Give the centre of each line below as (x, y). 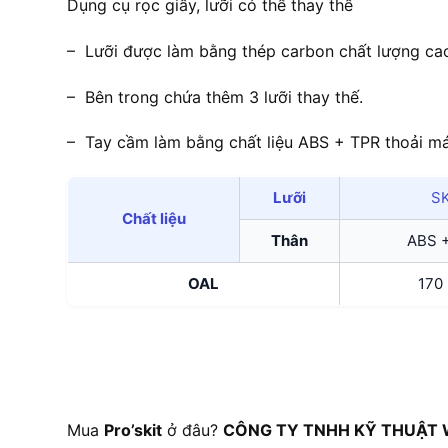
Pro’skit (133, 429)
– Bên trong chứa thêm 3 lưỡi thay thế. (215, 96)
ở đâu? (192, 429)
